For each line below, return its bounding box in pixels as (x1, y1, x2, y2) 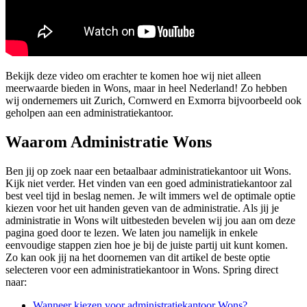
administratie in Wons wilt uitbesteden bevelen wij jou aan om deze (5, 214, 295, 227)
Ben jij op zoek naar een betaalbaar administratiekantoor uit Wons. (5, 165, 291, 177)
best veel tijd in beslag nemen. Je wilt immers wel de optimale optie (5, 190, 295, 202)
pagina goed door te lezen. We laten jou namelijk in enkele (5, 227, 258, 239)
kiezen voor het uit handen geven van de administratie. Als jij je (5, 202, 279, 214)
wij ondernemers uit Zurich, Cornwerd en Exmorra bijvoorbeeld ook (5, 95, 302, 107)
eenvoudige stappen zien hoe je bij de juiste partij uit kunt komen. (5, 239, 288, 251)
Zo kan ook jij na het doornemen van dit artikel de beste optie (5, 251, 270, 264)
